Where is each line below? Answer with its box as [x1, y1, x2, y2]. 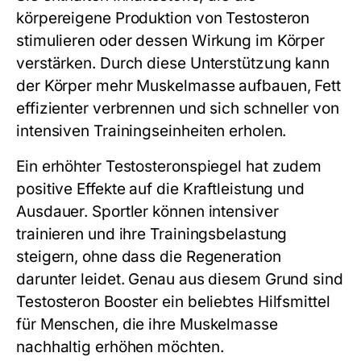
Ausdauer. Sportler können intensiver [16, 201, 279, 221]
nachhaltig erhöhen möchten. [16, 337, 224, 356]
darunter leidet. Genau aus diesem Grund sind [16, 269, 343, 288]
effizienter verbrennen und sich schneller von [16, 98, 339, 118]
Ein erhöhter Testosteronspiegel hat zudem [16, 156, 322, 176]
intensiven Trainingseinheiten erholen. [16, 121, 287, 140]
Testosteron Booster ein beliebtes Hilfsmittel [16, 292, 330, 311]
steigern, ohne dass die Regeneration [16, 247, 281, 266]
